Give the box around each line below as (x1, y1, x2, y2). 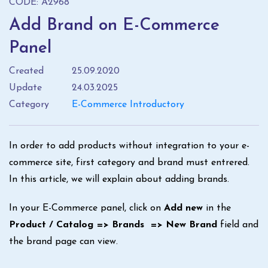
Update (9, 83, 42, 93)
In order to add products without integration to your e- (9, 141, 249, 151)
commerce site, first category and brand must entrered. (9, 158, 249, 167)
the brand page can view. (9, 237, 118, 246)
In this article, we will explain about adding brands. (9, 175, 229, 184)
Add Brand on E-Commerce (9, 17, 220, 34)
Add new (164, 203, 203, 213)
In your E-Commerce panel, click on (9, 203, 164, 213)
